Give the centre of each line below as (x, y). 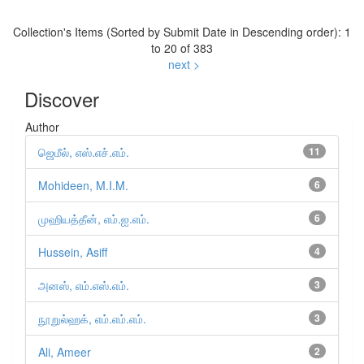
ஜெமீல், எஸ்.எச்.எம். (84, 152)
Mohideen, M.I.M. (83, 186)
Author (42, 127)
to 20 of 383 (182, 48)
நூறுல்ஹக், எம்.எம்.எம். (92, 319)
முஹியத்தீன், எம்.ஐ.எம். (94, 219)
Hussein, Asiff (73, 252)
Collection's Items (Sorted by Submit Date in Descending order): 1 (182, 32)
